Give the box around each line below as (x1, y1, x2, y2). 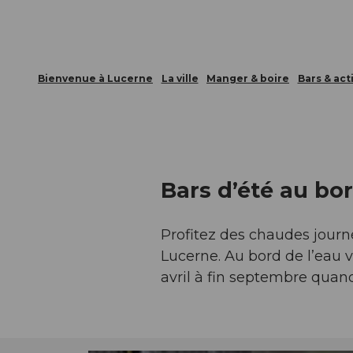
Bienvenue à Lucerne (38, 72, 153, 84)
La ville (161, 72, 199, 84)
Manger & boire (206, 72, 289, 84)
